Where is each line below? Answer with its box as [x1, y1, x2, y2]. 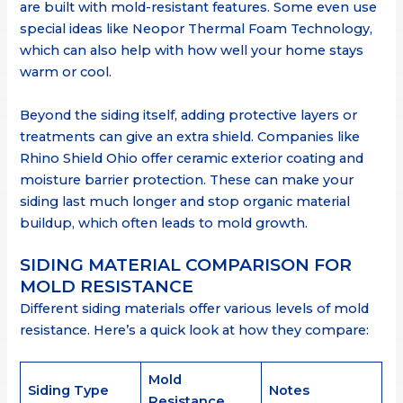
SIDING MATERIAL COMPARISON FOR [20, 254, 353, 275]
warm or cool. [20, 64, 112, 81]
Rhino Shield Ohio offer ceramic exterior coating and [20, 149, 364, 166]
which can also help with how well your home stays [20, 42, 364, 59]
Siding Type [27, 382, 109, 399]
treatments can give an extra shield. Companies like [20, 128, 361, 145]
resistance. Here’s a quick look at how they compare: [20, 321, 370, 338]
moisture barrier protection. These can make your [20, 171, 354, 188]
